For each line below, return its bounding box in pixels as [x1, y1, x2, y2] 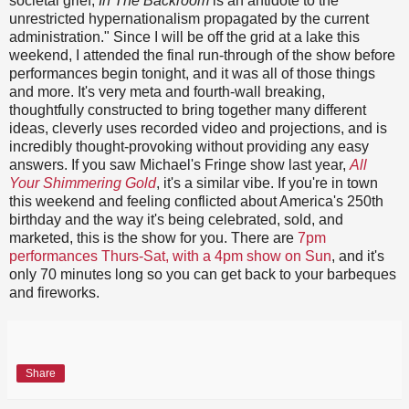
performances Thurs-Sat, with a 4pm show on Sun [9, 247, 331, 264]
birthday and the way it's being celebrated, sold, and [9, 211, 343, 227]
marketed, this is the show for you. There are [9, 229, 298, 246]
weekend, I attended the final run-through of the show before [9, 47, 395, 63]
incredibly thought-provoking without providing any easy [9, 138, 369, 154]
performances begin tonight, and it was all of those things [9, 65, 375, 81]
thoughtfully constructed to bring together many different [9, 101, 366, 118]
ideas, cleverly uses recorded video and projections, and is [9, 120, 387, 136]
